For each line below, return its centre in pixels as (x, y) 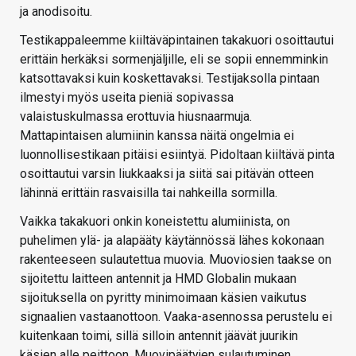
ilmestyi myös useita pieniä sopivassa (127, 97)
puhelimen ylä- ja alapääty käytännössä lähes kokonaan (172, 240)
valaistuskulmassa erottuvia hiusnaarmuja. (136, 116)
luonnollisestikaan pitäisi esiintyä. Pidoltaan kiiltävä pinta (177, 154)
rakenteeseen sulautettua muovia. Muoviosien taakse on (176, 259)
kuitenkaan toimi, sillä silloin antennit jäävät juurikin (159, 335)
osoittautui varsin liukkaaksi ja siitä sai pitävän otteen (167, 173)
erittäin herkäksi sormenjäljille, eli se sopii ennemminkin (174, 59)
